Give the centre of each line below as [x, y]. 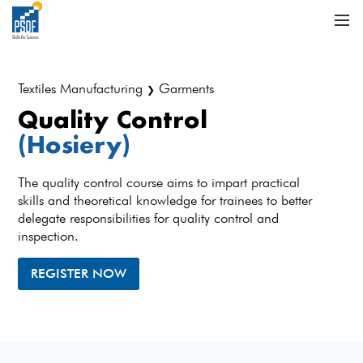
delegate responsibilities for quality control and [149, 218]
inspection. [53, 236]
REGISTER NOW [79, 273]
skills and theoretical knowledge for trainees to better [165, 200]
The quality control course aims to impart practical [159, 182]
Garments [185, 88]
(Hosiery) [75, 144]
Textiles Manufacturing [83, 88]
